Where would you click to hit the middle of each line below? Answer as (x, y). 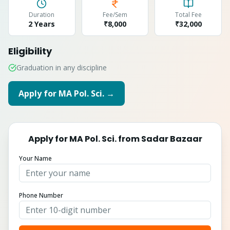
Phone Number (41, 195)
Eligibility (30, 51)
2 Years (42, 24)
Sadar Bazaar (171, 139)
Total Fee (188, 15)
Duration (42, 15)
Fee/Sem (115, 15)
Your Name (35, 158)
